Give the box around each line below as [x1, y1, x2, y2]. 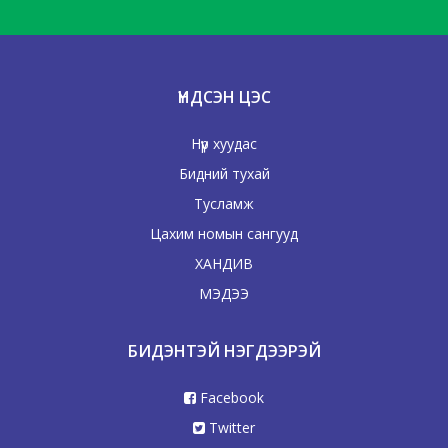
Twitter [205, 417, 255, 437]
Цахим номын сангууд [150, 223, 298, 243]
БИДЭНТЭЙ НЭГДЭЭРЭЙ [127, 339, 321, 362]
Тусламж [194, 193, 254, 213]
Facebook [196, 387, 264, 407]
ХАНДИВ [195, 253, 253, 273]
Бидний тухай [178, 163, 270, 183]
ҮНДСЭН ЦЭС [177, 85, 271, 108]
